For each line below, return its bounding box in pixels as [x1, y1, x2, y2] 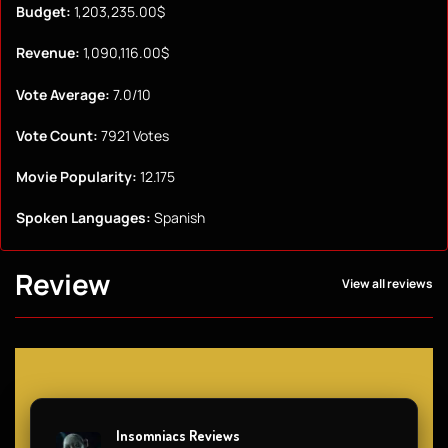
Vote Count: [16, 125, 98, 145]
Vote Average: [16, 84, 110, 104]
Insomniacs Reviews [116, 426, 240, 444]
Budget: [16, 2, 71, 22]
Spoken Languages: [16, 207, 151, 227]
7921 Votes [98, 125, 169, 145]
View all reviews [342, 275, 433, 293]
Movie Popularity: [16, 166, 137, 186]
